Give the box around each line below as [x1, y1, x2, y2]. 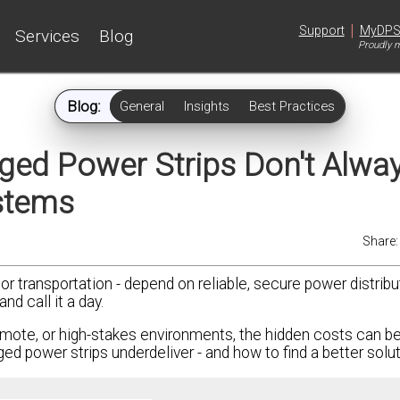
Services [15, 25, 80, 46]
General [120, 98, 164, 114]
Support [298, 22, 345, 37]
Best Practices [249, 98, 335, 114]
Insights [184, 98, 229, 114]
